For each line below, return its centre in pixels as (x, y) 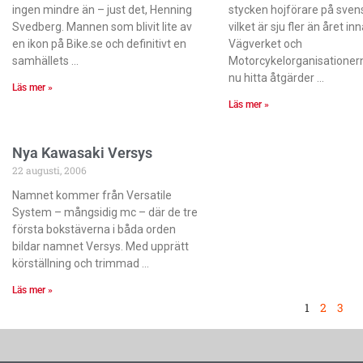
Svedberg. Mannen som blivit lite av (102, 26)
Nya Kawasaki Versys (82, 152)
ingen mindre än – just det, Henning (102, 9)
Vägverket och (265, 43)
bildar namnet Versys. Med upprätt (100, 246)
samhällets (41, 60)
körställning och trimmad (76, 263)
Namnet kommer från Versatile (92, 195)
